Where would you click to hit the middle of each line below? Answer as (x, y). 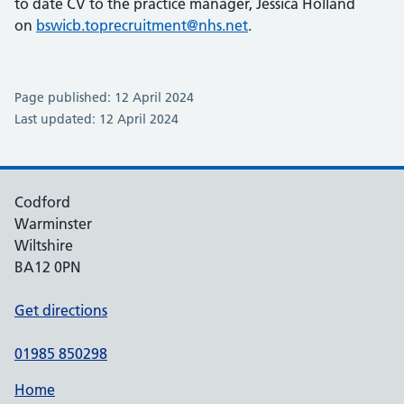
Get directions (61, 310)
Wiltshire (44, 245)
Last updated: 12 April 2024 (96, 119)
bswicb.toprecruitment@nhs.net (142, 25)
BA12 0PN (48, 267)
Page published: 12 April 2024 (104, 97)
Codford (42, 202)
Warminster (53, 224)
